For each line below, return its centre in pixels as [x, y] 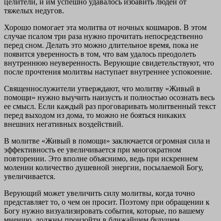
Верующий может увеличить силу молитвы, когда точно [99, 193]
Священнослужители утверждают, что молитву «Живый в [102, 88]
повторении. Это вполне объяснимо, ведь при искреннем [101, 158]
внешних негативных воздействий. [64, 124]
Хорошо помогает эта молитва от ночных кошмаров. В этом [105, 27]
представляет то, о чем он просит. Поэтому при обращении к [107, 202]
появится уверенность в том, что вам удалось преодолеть [100, 54]
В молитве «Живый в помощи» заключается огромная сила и [107, 141]
